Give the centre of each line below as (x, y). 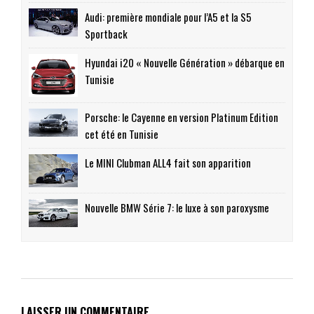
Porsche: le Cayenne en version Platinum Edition (182, 117)
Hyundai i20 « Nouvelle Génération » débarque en (185, 63)
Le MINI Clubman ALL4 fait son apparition (168, 163)
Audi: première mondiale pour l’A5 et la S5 (168, 17)
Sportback (106, 34)
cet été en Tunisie (122, 134)
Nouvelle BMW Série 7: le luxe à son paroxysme (177, 207)
